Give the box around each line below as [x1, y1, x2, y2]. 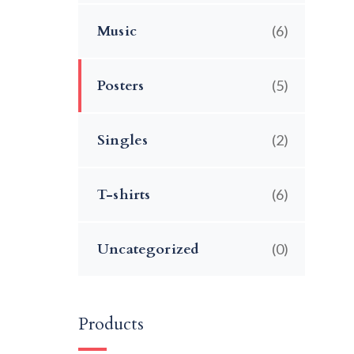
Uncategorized [97, 239, 200, 260]
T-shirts [97, 185, 151, 205]
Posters [97, 76, 145, 96]
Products [78, 311, 144, 336]
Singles [97, 130, 149, 151]
